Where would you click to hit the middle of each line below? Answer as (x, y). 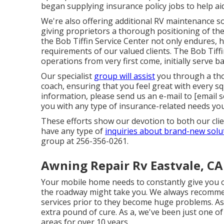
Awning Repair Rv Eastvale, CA (132, 165)
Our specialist (67, 76)
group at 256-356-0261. (85, 141)
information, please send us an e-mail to (117, 96)
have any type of (73, 131)
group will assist (124, 76)
